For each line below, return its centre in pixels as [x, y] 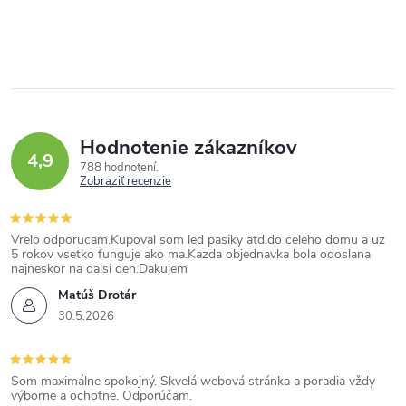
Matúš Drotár [97, 295]
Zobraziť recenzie [126, 181]
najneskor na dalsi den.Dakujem [99, 268]
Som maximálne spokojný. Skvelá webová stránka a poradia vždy [193, 381]
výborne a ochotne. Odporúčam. [101, 395]
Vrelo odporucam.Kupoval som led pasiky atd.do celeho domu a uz [198, 239]
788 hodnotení [119, 167]
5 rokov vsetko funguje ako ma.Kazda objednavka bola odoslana [191, 254]
